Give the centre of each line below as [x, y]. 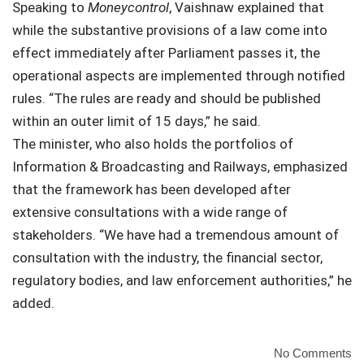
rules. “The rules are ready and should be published [167, 98]
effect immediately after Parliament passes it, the [166, 53]
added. [33, 303]
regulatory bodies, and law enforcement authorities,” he [182, 280]
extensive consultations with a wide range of [150, 212]
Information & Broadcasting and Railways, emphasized [180, 167]
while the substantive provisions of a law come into [170, 30]
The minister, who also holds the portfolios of [153, 144]
